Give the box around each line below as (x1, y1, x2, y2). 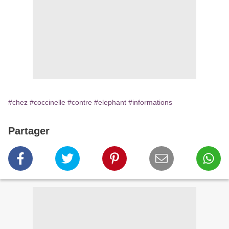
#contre (67, 98, 92, 107)
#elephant (94, 98, 126, 107)
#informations (128, 98, 172, 107)
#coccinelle (30, 98, 65, 107)
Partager (8, 125, 50, 137)
